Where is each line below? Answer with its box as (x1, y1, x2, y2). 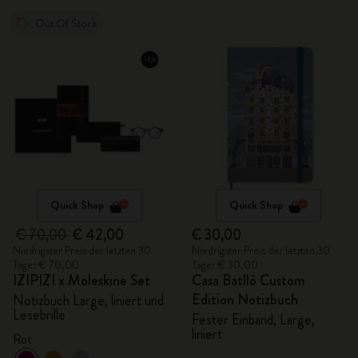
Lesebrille (13, 304, 66, 325)
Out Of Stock (35, 15, 97, 31)
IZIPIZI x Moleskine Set (13, 270, 150, 291)
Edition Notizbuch (192, 289, 298, 310)
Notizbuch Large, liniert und (13, 290, 164, 311)
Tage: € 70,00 (13, 257, 79, 272)
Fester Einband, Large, (192, 309, 315, 330)
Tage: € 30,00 (192, 257, 258, 272)
